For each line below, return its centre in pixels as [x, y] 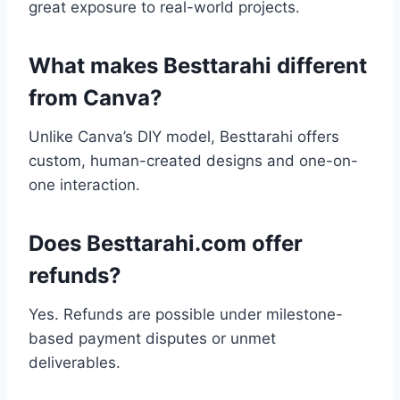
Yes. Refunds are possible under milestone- [186, 315]
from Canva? [96, 98]
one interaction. [84, 185]
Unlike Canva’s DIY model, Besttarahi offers [184, 137]
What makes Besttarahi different [198, 66]
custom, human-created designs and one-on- [193, 161]
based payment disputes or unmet [152, 339]
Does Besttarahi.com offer [166, 244]
